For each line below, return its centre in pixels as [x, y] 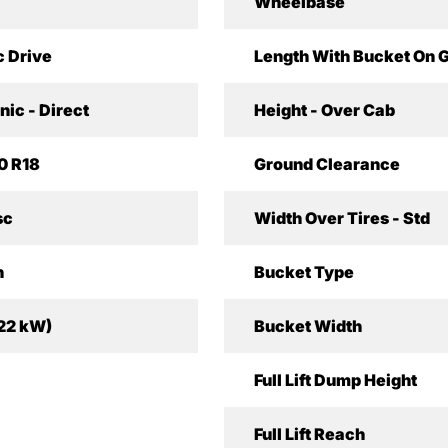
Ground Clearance [326, 164]
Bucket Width [307, 326]
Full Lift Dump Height [335, 380]
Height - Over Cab [324, 110]
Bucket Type [303, 272]
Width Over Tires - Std [341, 218]
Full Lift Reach [309, 434]
